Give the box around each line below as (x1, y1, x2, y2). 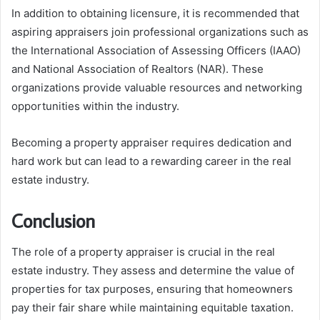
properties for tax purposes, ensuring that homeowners (11, 282, 293, 296)
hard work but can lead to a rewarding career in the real (11, 154, 291, 168)
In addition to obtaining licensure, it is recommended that (11, 6, 299, 20)
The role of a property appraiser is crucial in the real (11, 245, 275, 259)
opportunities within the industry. (11, 99, 179, 113)
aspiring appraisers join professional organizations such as (11, 24, 309, 39)
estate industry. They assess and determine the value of (11, 264, 294, 278)
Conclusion (11, 207, 95, 233)
